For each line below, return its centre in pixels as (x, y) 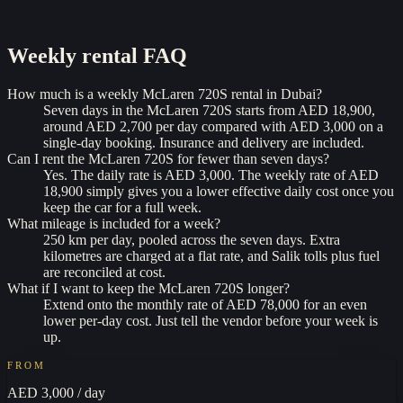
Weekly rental (72, 56)
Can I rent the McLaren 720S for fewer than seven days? (168, 159)
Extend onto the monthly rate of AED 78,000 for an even (205, 305)
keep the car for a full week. (122, 208)
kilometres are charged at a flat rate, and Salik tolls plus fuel (211, 256)
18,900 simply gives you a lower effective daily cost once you (219, 192)
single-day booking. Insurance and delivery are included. (204, 143)
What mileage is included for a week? (114, 224)
